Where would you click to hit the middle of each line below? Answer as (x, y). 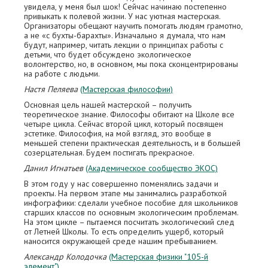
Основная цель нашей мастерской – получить (108, 105)
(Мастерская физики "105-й (159, 257)
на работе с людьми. (62, 74)
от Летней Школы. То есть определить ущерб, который (124, 232)
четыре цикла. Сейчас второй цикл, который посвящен (124, 124)
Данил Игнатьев (54, 168)
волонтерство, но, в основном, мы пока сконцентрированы (131, 64)
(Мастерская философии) (127, 89)
